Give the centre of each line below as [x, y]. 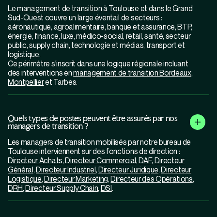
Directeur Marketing [76, 179]
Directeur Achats [35, 161]
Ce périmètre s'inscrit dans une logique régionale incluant [98, 64]
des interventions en [41, 73]
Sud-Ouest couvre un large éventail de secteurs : [85, 18]
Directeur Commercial [101, 161]
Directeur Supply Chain [62, 188]
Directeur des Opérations [152, 179]
